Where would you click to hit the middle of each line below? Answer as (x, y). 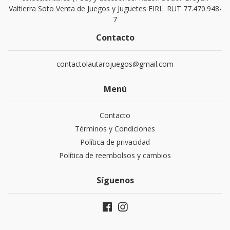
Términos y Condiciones (115, 129)
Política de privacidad (115, 142)
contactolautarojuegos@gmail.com (115, 64)
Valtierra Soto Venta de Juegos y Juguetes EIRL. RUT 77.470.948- (115, 8)
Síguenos (115, 180)
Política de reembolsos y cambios (115, 155)
